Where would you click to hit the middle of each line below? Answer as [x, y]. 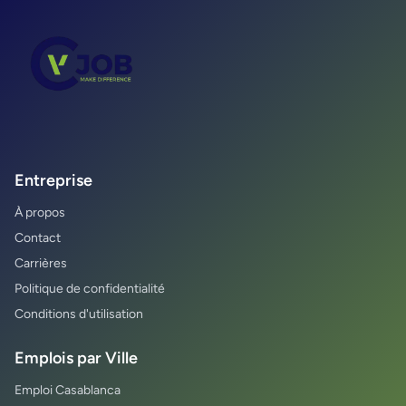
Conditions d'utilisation [79, 314]
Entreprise [53, 180]
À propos [40, 212]
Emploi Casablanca [68, 390]
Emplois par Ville [76, 358]
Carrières [41, 263]
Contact [38, 237]
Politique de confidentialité [90, 288]
